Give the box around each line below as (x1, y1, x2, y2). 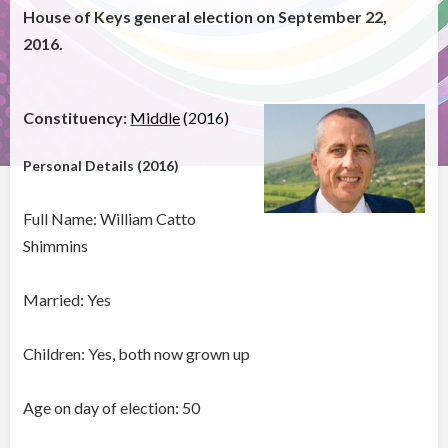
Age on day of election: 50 (23, 398, 201, 418)
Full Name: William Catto (23, 209, 197, 229)
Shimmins (23, 236, 89, 256)
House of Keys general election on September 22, (23, 7, 388, 27)
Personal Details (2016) (23, 157, 180, 175)
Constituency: (23, 108, 128, 128)
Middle (130, 108, 181, 128)
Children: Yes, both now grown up (23, 344, 251, 364)
